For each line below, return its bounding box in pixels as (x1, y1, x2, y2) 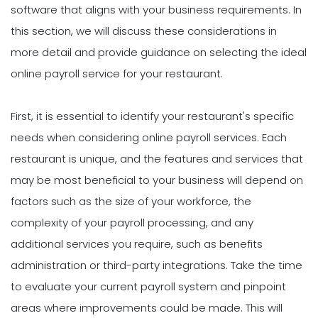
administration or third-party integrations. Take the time (11, 258, 302, 273)
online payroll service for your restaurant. (11, 66, 223, 82)
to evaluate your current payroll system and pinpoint (11, 279, 286, 295)
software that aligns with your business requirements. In (11, 2, 302, 18)
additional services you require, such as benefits (11, 236, 263, 252)
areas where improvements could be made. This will (11, 300, 283, 316)
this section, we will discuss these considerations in (11, 23, 277, 39)
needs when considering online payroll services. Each (11, 130, 287, 146)
